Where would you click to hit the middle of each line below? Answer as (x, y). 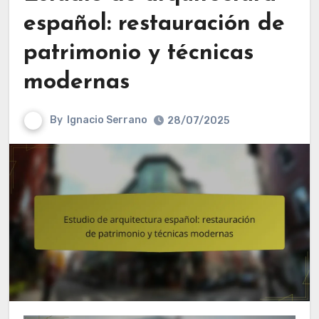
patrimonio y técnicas (138, 53)
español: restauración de (154, 24)
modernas (76, 82)
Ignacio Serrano (107, 120)
